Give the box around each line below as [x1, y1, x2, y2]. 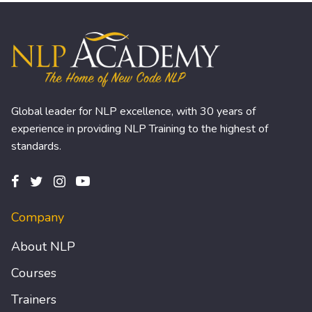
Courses [11, 264, 56, 281]
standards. [11, 138, 61, 154]
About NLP [11, 237, 75, 255]
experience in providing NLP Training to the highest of [11, 120, 268, 136]
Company [11, 209, 64, 226]
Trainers [11, 290, 56, 308]
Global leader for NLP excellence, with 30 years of [11, 103, 256, 119]
